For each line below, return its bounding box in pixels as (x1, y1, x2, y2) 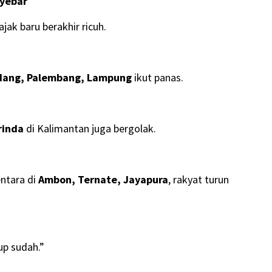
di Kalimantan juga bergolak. (24, 121, 156, 136)
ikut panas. (132, 70, 183, 85)
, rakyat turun (168, 172, 229, 187)
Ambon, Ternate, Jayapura (38, 172, 168, 187)
